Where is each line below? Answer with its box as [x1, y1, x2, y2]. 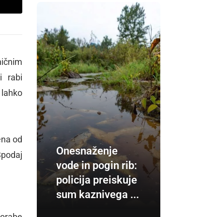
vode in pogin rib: [56, 159, 137, 171]
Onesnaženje [56, 145, 118, 157]
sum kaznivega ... [56, 188, 139, 201]
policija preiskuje [56, 174, 137, 186]
